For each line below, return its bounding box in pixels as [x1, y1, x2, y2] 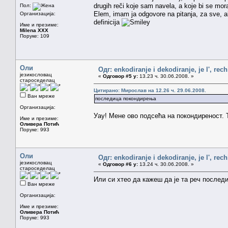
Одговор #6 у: [103, 161, 138, 167]
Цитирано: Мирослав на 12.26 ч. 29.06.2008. [94, 87, 206, 93]
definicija [94, 18, 122, 26]
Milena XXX [20, 27, 48, 33]
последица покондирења [95, 95, 156, 101]
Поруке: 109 [20, 33, 49, 39]
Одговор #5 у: [103, 73, 138, 79]
